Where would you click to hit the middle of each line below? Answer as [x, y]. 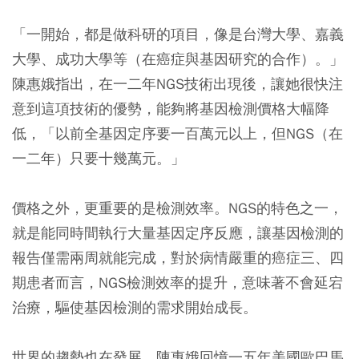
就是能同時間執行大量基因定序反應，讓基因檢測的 [178, 233]
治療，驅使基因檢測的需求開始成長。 [135, 308]
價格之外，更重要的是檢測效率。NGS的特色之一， [177, 208]
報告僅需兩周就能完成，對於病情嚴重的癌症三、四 [178, 258]
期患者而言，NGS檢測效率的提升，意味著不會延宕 [177, 283]
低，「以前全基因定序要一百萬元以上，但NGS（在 [177, 134]
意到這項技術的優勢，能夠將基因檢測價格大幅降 [171, 109]
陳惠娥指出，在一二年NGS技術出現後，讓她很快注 [177, 84]
